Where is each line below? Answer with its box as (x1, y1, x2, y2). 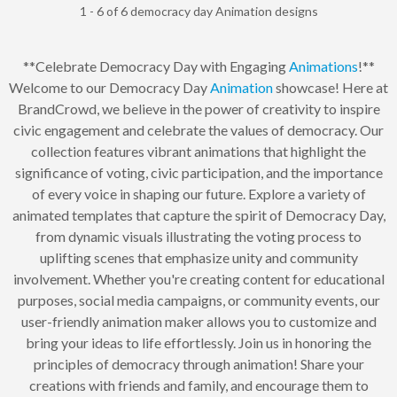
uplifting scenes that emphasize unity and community (39, 249, 358, 267)
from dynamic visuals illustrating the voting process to (35, 228, 362, 245)
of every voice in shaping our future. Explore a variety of (31, 185, 366, 203)
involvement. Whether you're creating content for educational (12, 270, 385, 288)
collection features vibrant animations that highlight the (31, 143, 366, 160)
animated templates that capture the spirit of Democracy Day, (12, 206, 385, 224)
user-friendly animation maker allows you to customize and (20, 313, 377, 331)
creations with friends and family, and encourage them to (28, 377, 369, 394)
